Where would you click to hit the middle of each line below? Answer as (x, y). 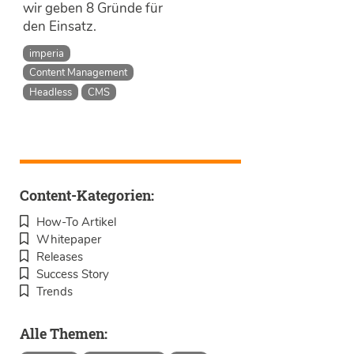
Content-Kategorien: (87, 195)
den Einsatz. (60, 27)
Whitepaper (69, 239)
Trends (55, 291)
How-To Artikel (76, 221)
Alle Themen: (64, 333)
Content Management (79, 73)
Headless (51, 92)
